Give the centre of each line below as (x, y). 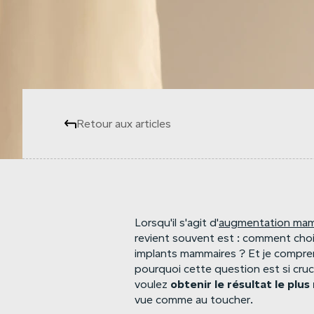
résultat (250, 284)
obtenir (191, 284)
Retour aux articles (124, 124)
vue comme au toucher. (194, 300)
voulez (152, 285)
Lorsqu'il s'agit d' (177, 223)
